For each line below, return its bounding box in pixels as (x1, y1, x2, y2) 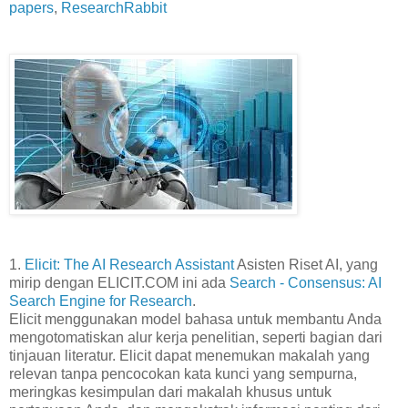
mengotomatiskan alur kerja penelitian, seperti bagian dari (9, 329, 382, 345)
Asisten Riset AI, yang (234, 256, 378, 272)
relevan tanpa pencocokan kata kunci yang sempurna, (9, 365, 357, 382)
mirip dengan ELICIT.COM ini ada (9, 274, 229, 291)
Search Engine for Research (9, 292, 192, 309)
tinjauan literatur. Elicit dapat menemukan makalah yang (9, 347, 370, 363)
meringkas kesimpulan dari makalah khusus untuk (9, 383, 331, 400)
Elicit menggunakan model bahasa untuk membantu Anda (9, 311, 382, 327)
